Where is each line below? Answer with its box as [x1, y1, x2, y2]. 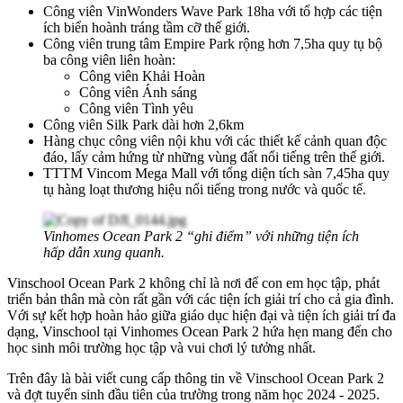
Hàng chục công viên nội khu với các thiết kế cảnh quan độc [43, 132, 387, 148]
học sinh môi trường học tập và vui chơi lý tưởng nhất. [7, 339, 316, 355]
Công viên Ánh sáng [79, 84, 197, 100]
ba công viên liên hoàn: [43, 51, 175, 67]
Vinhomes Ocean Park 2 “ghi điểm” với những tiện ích [43, 228, 359, 244]
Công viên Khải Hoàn [79, 67, 205, 84]
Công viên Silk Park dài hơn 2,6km [43, 116, 244, 132]
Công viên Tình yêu [79, 100, 193, 116]
